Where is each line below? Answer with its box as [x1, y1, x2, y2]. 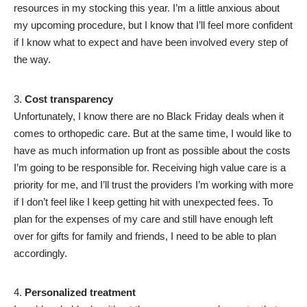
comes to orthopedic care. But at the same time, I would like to [14, 127, 291, 139]
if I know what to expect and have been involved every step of [14, 36, 288, 49]
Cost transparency [25, 93, 116, 105]
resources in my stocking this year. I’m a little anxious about [14, 2, 280, 14]
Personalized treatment [25, 286, 136, 299]
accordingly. [14, 247, 67, 259]
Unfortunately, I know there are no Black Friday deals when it [14, 110, 284, 122]
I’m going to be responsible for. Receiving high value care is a [14, 161, 286, 173]
